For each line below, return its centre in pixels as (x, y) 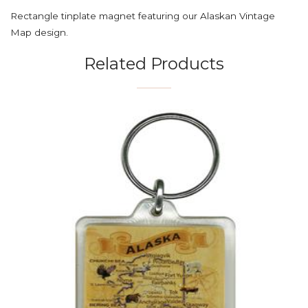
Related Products (154, 64)
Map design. (39, 32)
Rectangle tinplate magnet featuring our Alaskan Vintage (143, 16)
